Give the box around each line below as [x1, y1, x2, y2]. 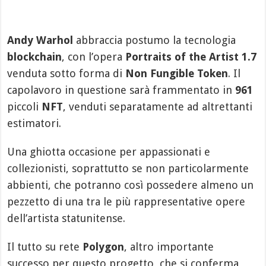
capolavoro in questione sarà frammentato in [7, 83, 236, 96]
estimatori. [7, 116, 62, 129]
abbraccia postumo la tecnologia [73, 33, 236, 46]
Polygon [83, 240, 125, 253]
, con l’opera [62, 50, 126, 63]
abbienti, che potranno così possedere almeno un [7, 178, 254, 191]
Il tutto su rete [7, 240, 83, 253]
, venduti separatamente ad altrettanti [63, 100, 253, 113]
